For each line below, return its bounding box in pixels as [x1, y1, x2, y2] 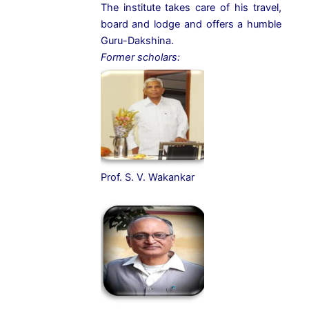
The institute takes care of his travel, [100, 1, 281, 14]
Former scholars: [100, 51, 180, 64]
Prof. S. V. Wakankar [100, 171, 195, 184]
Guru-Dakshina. [100, 34, 174, 48]
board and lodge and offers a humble [100, 18, 281, 31]
